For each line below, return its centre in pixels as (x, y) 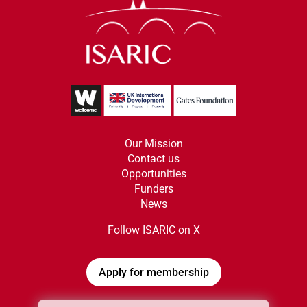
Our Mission (153, 144)
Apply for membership (153, 273)
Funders (153, 189)
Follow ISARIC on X (153, 230)
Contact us (153, 159)
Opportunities (153, 174)
